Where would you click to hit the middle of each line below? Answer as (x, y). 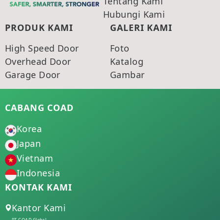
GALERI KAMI (141, 27)
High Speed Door (42, 48)
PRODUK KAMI (39, 27)
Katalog (127, 61)
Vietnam (35, 158)
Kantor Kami (39, 207)
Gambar (127, 74)
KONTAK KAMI (39, 187)
